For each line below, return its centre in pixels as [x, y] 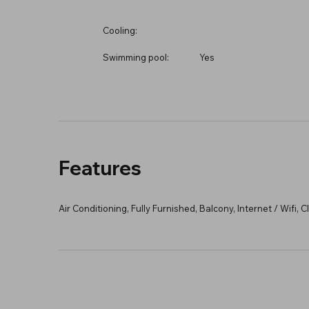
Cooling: [120, 30]
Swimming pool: [136, 57]
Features [100, 168]
